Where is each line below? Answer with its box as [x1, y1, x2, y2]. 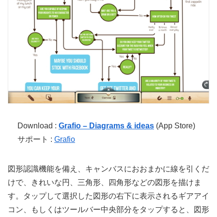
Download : [17, 122, 59, 130]
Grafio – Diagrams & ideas [59, 122, 154, 130]
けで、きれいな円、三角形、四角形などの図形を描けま [8, 178, 201, 186]
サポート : [17, 135, 54, 144]
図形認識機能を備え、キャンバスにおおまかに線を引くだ [8, 164, 209, 173]
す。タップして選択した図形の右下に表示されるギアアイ [8, 191, 209, 200]
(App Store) [154, 122, 195, 130]
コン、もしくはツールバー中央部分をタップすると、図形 [8, 205, 209, 214]
